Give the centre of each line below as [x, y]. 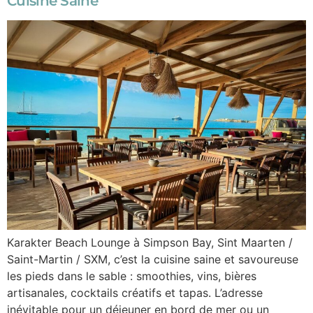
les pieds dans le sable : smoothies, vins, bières [132, 276]
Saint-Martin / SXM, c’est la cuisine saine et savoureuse [153, 259]
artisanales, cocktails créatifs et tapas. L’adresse [135, 292]
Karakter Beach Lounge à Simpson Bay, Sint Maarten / [150, 242]
